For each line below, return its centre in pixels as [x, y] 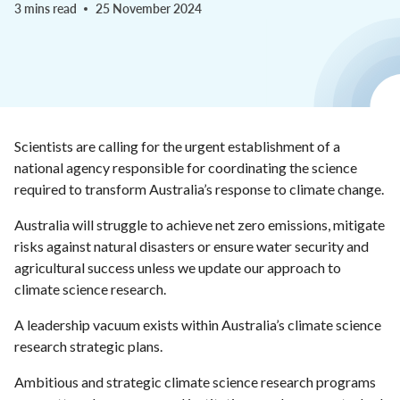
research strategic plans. [88, 346]
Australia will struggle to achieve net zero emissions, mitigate [200, 225]
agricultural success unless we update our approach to [178, 267]
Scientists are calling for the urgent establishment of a [177, 146]
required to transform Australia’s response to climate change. [199, 189]
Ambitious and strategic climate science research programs [195, 382]
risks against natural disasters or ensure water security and [192, 246]
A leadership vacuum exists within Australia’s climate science [198, 325]
